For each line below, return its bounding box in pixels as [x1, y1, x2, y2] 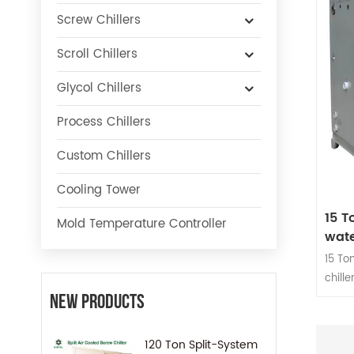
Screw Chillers [57, 10, 141, 31]
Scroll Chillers [57, 44, 137, 65]
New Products [50, 290, 145, 315]
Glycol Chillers [57, 78, 141, 99]
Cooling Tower [57, 180, 141, 201]
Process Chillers [57, 112, 151, 133]
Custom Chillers [57, 146, 151, 167]
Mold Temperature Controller [57, 214, 227, 235]
